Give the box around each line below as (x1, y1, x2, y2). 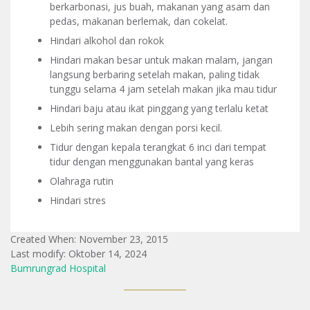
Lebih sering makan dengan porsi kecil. (50, 120, 222, 134)
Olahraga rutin (50, 174, 113, 188)
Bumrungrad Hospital (10, 261, 106, 275)
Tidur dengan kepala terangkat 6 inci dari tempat (50, 140, 266, 154)
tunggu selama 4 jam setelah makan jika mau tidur (50, 82, 277, 95)
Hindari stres (50, 193, 106, 207)
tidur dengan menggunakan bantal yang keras (50, 154, 254, 168)
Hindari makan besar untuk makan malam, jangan (50, 53, 273, 66)
